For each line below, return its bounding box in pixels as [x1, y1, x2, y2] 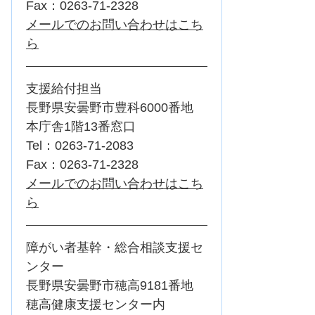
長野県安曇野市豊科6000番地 [26, 101, 206, 115]
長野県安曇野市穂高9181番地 [26, 278, 206, 293]
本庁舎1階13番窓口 [26, 120, 136, 134]
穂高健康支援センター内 [26, 297, 165, 312]
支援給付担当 [26, 82, 102, 96]
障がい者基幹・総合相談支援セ [26, 240, 203, 255]
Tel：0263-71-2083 [26, 139, 134, 153]
